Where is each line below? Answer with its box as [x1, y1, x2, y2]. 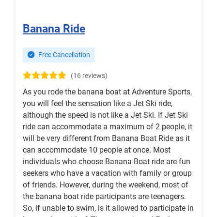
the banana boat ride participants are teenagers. [23, 192, 186, 201]
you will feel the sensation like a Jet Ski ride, [23, 99, 172, 108]
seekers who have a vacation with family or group [23, 169, 192, 178]
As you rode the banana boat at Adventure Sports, [23, 87, 192, 97]
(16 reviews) [71, 72, 108, 80]
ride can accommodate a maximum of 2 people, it [23, 122, 192, 132]
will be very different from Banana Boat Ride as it [23, 134, 190, 143]
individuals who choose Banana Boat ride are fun [23, 157, 190, 167]
